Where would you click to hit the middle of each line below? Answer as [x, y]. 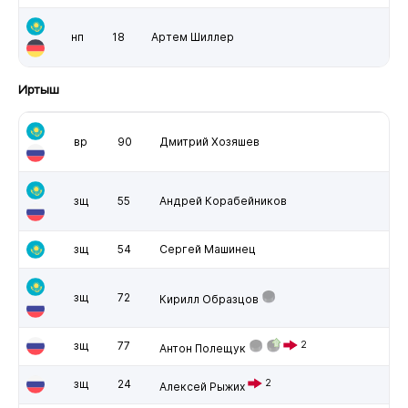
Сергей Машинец [207, 249]
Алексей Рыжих [202, 386]
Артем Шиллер [192, 36]
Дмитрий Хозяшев [209, 141]
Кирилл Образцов [209, 299]
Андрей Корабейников [223, 200]
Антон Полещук [202, 348]
